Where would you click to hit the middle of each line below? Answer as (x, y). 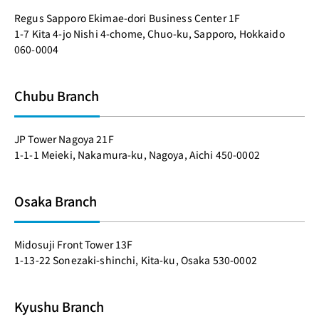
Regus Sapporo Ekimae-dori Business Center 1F (129, 18)
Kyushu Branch (59, 306)
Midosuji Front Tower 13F (75, 244)
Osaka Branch (56, 201)
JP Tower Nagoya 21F (65, 139)
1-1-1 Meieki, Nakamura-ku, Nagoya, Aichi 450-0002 (137, 155)
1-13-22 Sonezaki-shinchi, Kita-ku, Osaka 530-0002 (136, 260)
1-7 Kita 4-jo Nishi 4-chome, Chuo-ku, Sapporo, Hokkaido (150, 33)
